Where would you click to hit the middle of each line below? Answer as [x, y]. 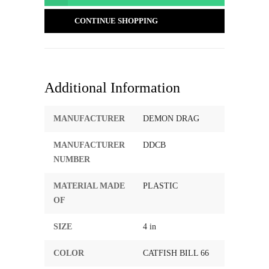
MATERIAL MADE [89, 186]
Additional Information [112, 88]
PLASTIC [160, 186]
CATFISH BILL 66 [176, 253]
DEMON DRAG [171, 119]
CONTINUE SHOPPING [116, 21]
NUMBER [72, 159]
